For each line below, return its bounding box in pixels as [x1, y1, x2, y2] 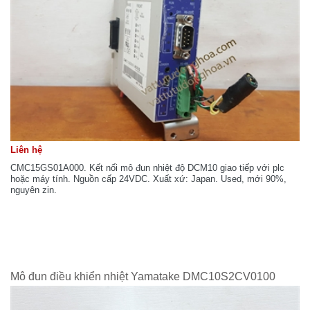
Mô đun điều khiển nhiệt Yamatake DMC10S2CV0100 [10, 270, 275, 282]
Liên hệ [10, 144, 42, 155]
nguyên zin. [10, 184, 57, 195]
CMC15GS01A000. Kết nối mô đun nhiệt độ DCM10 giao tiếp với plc [10, 162, 284, 173]
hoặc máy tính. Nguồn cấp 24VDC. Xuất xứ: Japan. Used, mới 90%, [10, 173, 286, 184]
